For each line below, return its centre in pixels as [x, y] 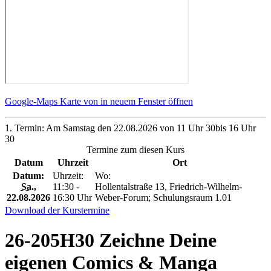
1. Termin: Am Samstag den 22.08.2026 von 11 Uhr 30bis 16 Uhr [130, 128]
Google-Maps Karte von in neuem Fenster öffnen [99, 102]
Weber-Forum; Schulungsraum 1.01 [163, 198]
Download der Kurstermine [57, 211]
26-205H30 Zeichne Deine [111, 240]
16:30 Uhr [72, 198]
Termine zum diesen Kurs [135, 150]
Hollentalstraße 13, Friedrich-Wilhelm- [168, 187]
